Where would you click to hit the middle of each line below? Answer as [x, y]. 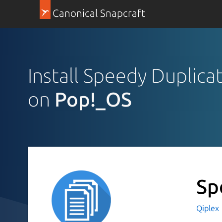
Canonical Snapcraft [99, 13]
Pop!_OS [93, 99]
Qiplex [208, 208]
